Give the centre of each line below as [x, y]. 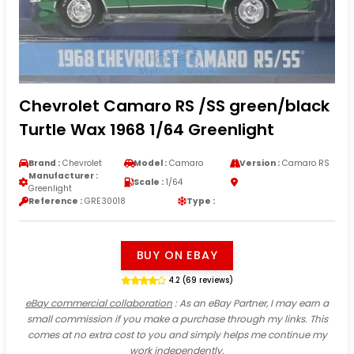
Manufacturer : [63, 175]
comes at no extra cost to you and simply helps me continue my [177, 334]
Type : [201, 201]
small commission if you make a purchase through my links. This [177, 318]
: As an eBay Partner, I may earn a [250, 303]
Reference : [55, 201]
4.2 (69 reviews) [200, 280]
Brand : [44, 163]
